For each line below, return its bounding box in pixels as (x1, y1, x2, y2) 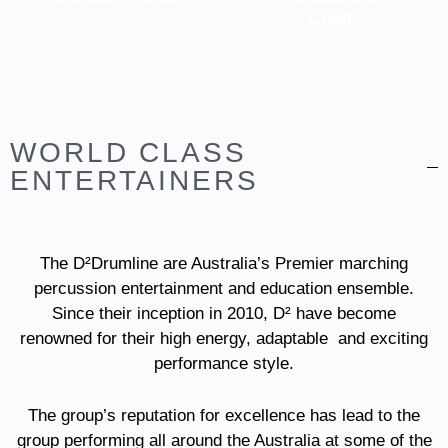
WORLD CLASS (10, 137, 247, 168)
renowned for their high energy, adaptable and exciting (20, 329, 428, 348)
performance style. (154, 354, 294, 373)
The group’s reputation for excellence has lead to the (28, 406, 420, 425)
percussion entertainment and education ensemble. (34, 279, 414, 298)
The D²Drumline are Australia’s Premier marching (40, 254, 408, 273)
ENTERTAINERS (10, 165, 259, 196)
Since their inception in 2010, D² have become (52, 304, 396, 323)
